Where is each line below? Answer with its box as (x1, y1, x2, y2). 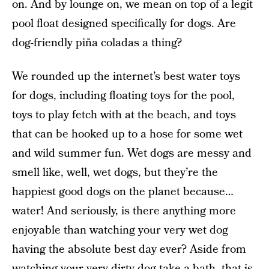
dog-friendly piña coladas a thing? (12, 35, 182, 51)
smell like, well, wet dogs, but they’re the (12, 165, 218, 181)
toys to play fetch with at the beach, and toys (12, 107, 236, 123)
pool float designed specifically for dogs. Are (12, 16, 236, 32)
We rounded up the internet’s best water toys (12, 68, 240, 85)
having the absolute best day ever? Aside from (12, 241, 246, 258)
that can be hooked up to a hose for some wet (12, 126, 243, 142)
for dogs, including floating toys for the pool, (12, 88, 235, 104)
